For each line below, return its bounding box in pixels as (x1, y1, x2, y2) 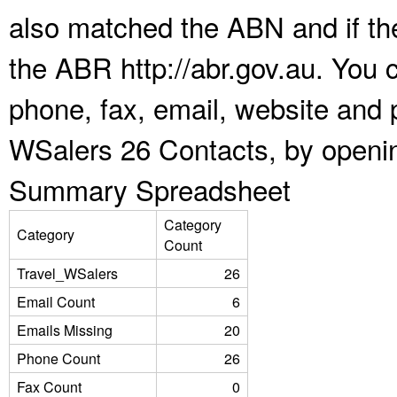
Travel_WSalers (17, 263, 118, 284)
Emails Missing (17, 320, 113, 340)
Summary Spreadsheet (9, 169, 291, 209)
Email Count (17, 292, 95, 312)
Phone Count (17, 348, 100, 369)
